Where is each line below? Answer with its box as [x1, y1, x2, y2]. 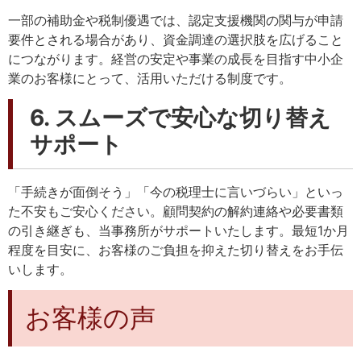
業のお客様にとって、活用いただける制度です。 [8, 69, 292, 86]
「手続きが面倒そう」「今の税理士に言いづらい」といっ [8, 183, 343, 200]
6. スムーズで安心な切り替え [30, 103, 331, 131]
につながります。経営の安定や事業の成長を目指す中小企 [8, 50, 343, 67]
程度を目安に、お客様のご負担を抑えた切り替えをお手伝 [8, 241, 343, 258]
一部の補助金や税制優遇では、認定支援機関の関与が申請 [8, 11, 343, 28]
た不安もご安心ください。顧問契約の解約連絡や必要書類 [8, 202, 343, 219]
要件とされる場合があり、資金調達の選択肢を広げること [8, 31, 343, 48]
